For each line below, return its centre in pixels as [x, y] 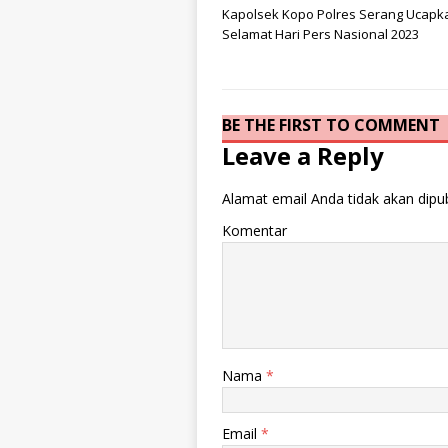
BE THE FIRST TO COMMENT [331, 124]
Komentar [254, 231]
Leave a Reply [303, 156]
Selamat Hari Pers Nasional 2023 [320, 33]
